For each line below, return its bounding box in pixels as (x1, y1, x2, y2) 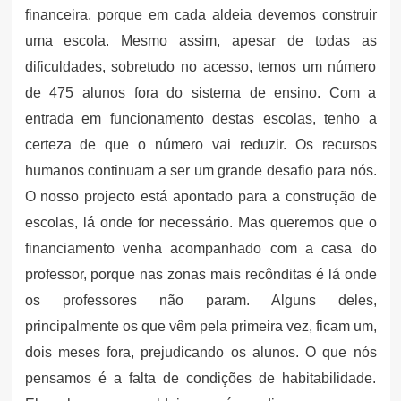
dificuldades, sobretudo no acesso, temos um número (24, 58, 377, 74)
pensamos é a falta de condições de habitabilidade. (24, 370, 377, 386)
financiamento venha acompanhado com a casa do (24, 240, 377, 256)
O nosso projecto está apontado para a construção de (24, 188, 377, 204)
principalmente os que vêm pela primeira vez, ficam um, (24, 318, 377, 334)
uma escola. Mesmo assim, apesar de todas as (24, 32, 377, 48)
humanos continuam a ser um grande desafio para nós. (24, 162, 377, 178)
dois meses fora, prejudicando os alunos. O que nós (24, 344, 377, 360)
